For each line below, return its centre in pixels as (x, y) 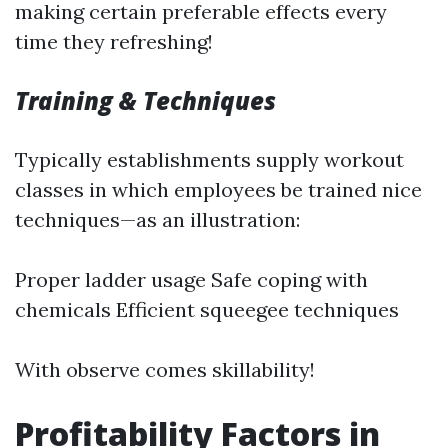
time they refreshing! (114, 41)
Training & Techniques (145, 100)
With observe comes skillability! (165, 369)
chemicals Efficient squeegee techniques (207, 309)
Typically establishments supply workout (209, 159)
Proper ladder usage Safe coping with (191, 279)
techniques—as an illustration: (157, 219)
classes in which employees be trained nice (218, 189)
